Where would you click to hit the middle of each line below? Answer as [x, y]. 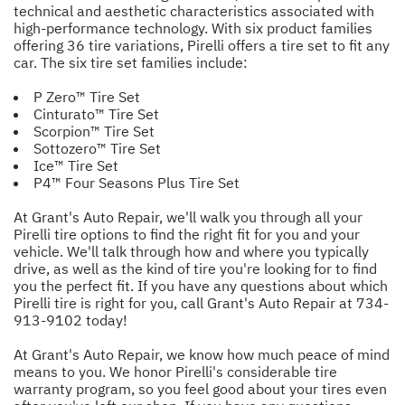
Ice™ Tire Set [76, 165]
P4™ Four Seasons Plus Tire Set [137, 182]
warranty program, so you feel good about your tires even [200, 389]
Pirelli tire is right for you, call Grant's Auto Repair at [185, 303]
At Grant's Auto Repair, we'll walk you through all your [188, 217]
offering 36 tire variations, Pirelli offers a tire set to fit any [202, 45]
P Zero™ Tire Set [87, 96]
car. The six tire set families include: [131, 62]
